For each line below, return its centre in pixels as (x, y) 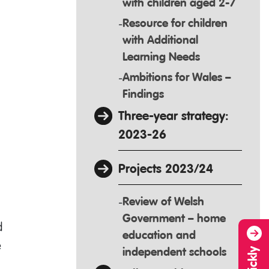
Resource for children (175, 23)
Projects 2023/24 (166, 169)
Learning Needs (161, 57)
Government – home (174, 219)
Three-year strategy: (174, 116)
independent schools (174, 252)
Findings (143, 94)
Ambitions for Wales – (177, 77)
